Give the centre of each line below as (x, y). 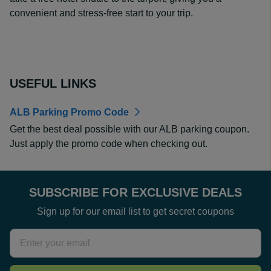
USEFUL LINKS (53, 83)
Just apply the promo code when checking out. (110, 144)
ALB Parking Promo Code (69, 112)
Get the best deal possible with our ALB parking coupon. (129, 129)
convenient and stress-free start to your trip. (101, 13)
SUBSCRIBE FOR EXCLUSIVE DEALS (135, 192)
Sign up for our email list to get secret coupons (135, 211)
